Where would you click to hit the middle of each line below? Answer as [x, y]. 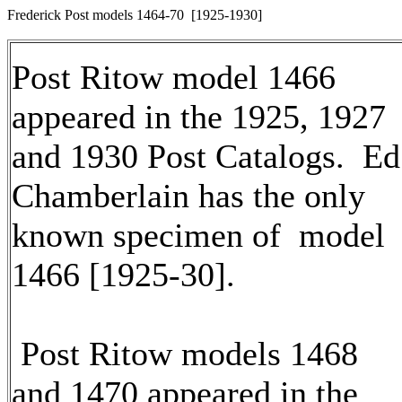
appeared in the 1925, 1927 [199, 117]
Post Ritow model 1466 [174, 77]
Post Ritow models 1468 [185, 354]
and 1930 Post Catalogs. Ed [206, 156]
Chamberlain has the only [188, 196]
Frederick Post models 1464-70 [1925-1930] [135, 15]
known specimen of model [198, 235]
